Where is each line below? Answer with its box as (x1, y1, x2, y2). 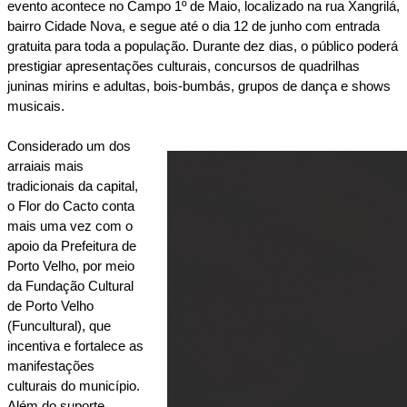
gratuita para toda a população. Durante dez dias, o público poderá (7, 38, 398, 54)
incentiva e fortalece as (7, 338, 144, 353)
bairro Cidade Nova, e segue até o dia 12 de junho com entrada (7, 18, 380, 34)
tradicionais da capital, (7, 178, 138, 194)
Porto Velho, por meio (7, 258, 134, 273)
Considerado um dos (7, 138, 131, 154)
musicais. (7, 98, 65, 114)
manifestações (7, 358, 94, 373)
